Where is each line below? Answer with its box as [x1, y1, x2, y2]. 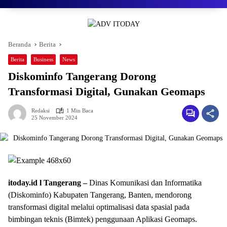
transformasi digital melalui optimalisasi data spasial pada [8, 202, 190, 211]
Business [33, 56, 53, 63]
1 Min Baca [66, 107, 93, 114]
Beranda [8, 41, 31, 49]
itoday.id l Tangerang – [8, 178, 87, 187]
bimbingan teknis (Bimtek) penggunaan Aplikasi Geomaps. [8, 214, 197, 223]
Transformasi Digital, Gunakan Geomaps [8, 85, 205, 98]
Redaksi [31, 107, 50, 114]
